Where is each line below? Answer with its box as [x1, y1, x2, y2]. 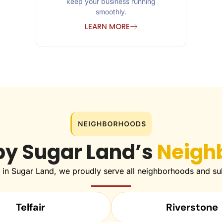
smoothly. [96, 7, 126, 16]
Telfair [15, 201, 45, 214]
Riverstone [166, 201, 218, 214]
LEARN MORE [85, 21, 130, 32]
